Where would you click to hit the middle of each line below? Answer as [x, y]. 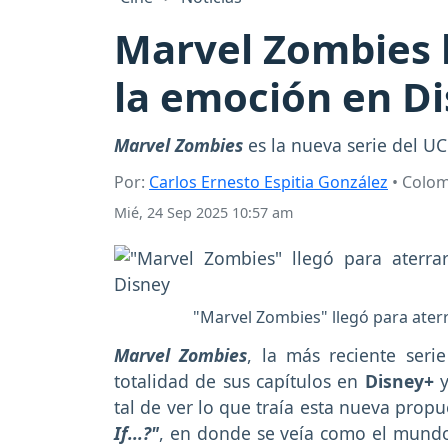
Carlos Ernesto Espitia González [268, 182]
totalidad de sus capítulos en [239, 381]
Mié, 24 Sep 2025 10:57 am [203, 213]
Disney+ [402, 381]
